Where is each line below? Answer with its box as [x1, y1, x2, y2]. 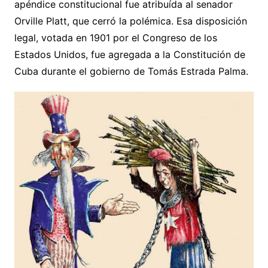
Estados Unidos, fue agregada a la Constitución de [14, 48, 245, 61]
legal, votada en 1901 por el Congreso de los [14, 32, 217, 44]
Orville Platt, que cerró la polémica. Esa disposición [14, 15, 247, 28]
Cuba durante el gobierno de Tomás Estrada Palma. [14, 65, 248, 78]
